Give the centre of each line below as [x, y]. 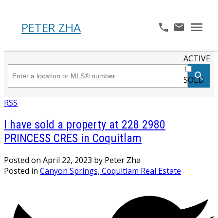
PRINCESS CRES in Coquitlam [73, 138]
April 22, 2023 [67, 160]
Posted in [21, 171]
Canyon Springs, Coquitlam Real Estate [110, 171]
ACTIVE [197, 58]
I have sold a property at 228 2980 [85, 124]
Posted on [23, 160]
